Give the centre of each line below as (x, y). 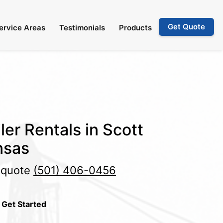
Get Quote (186, 27)
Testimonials (82, 28)
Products (135, 28)
